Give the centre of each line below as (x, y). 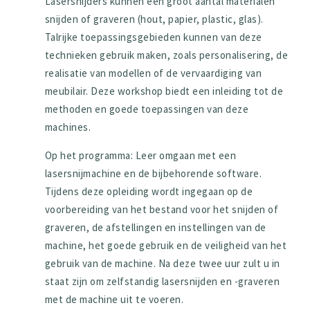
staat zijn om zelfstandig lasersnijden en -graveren (162, 281)
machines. (68, 127)
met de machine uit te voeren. (114, 299)
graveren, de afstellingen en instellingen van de (155, 227)
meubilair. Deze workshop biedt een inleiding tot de (164, 91)
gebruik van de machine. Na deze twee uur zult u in (162, 263)
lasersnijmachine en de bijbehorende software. (153, 173)
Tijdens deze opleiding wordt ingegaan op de (149, 191)
